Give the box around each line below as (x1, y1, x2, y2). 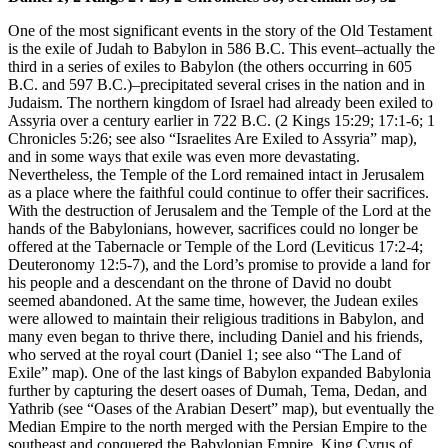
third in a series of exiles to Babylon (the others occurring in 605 (8, 57, 412, 75)
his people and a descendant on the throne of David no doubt (8, 273, 391, 291)
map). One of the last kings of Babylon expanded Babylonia (48, 363, 431, 381)
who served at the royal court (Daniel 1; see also (8, 345, 315, 363)
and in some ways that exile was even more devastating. (8, 147, 360, 165)
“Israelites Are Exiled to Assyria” (169, 129, 377, 147)
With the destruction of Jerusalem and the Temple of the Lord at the (8, 201, 431, 219)
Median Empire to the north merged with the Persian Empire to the (8, 417, 427, 435)
